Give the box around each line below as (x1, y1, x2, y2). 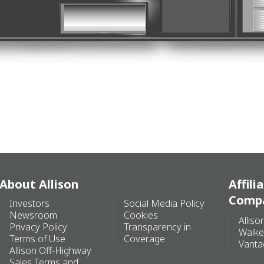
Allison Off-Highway (9, 243, 91, 257)
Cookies (124, 208, 159, 222)
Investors (9, 196, 49, 210)
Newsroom (9, 208, 57, 222)
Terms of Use (9, 232, 65, 245)
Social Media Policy (124, 196, 205, 210)
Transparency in (124, 220, 192, 233)
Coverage (124, 232, 166, 245)
